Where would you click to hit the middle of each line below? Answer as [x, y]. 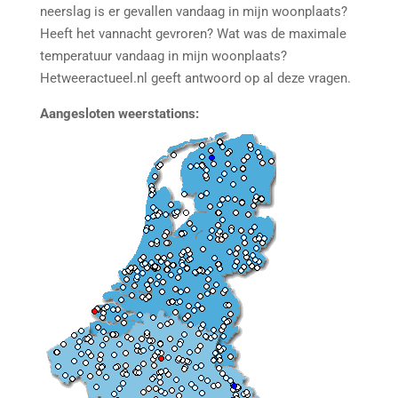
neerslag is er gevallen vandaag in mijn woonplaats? [193, 12]
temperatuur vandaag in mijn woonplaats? [163, 56]
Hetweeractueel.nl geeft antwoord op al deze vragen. [197, 78]
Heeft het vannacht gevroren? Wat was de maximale [193, 34]
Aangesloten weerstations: [119, 114]
